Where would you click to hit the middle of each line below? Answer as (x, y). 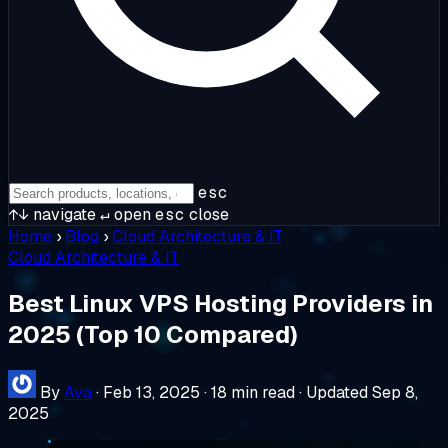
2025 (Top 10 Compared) (153, 334)
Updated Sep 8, (362, 392)
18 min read (253, 392)
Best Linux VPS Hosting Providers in (220, 303)
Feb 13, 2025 (151, 392)
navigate (62, 214)
